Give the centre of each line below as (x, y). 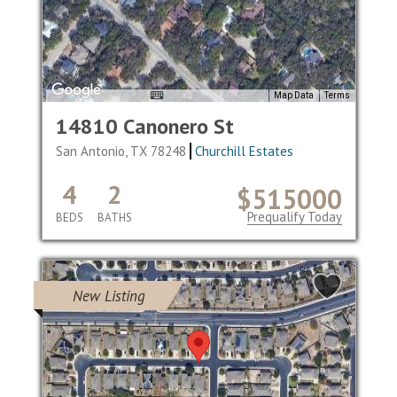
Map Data (293, 96)
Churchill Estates (245, 151)
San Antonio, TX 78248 (122, 151)
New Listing (109, 296)
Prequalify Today (294, 217)
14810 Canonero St (144, 126)
